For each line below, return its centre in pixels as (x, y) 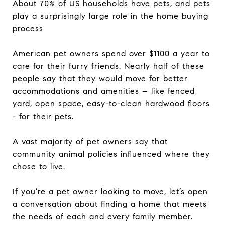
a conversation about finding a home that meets (110, 204)
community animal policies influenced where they (111, 154)
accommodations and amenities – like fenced (104, 91)
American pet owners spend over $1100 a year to (111, 53)
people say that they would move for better (100, 79)
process (28, 28)
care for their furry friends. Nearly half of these (108, 66)
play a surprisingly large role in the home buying (110, 16)
